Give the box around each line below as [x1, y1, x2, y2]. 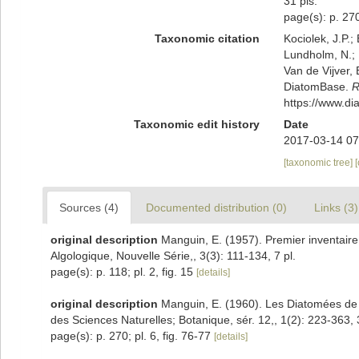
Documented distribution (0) [146, 201, 287, 214]
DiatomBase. [283, 80, 352, 93]
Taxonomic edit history [133, 118, 260, 131]
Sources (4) [59, 201, 119, 214]
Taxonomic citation [154, 32, 260, 45]
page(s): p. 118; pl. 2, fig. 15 [50, 265, 196, 278]
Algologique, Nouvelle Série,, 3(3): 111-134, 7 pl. [50, 249, 296, 262]
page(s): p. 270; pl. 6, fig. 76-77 [50, 329, 214, 342]
